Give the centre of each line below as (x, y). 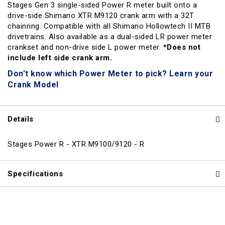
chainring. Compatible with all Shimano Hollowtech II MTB (109, 26)
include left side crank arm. (60, 58)
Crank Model (33, 85)
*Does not (182, 47)
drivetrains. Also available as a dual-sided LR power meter (110, 37)
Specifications (35, 174)
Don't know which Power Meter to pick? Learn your (110, 74)
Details (21, 119)
